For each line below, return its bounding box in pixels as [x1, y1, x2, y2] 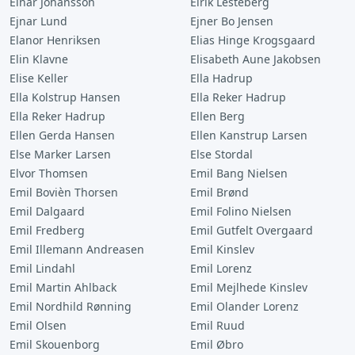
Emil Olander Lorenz [190, 299, 299, 314]
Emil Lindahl [10, 261, 75, 276]
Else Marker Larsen [10, 147, 111, 162]
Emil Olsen [10, 318, 67, 333]
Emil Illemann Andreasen [10, 242, 144, 257]
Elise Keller [10, 71, 68, 86]
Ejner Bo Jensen [190, 13, 273, 29]
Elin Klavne [10, 52, 68, 67]
